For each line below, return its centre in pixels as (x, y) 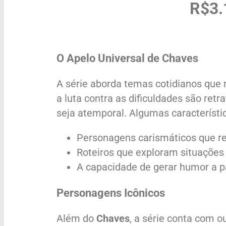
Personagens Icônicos (111, 193)
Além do (76, 219)
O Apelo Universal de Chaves (127, 59)
